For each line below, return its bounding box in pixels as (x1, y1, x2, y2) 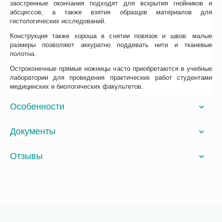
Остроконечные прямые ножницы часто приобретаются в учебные (10, 65, 212, 73)
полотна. (10, 50, 37, 58)
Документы (10, 126, 55, 136)
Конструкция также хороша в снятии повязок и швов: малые (10, 32, 212, 40)
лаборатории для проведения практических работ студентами (10, 74, 212, 82)
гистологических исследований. (10, 17, 107, 25)
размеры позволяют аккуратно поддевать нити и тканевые (10, 41, 212, 49)
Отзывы (10, 151, 43, 161)
